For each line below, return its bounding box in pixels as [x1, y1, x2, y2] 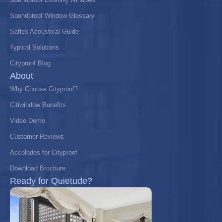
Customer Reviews [10, 132, 64, 140]
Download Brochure [10, 164, 65, 172]
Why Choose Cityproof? [10, 85, 78, 93]
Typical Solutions [10, 43, 59, 51]
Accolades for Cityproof [10, 148, 77, 156]
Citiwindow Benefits [10, 101, 66, 109]
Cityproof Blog [10, 59, 51, 67]
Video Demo [10, 116, 45, 124]
